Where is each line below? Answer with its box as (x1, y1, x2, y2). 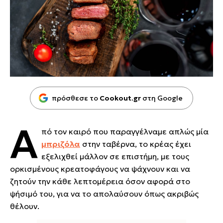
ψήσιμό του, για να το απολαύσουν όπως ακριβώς (10, 189, 199, 199)
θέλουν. (10, 201, 41, 212)
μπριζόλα (41, 139, 80, 149)
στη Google (141, 94, 183, 103)
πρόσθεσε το (52, 94, 100, 103)
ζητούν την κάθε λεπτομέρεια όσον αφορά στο (10, 176, 190, 187)
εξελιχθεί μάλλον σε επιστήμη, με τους (41, 151, 189, 162)
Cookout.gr (100, 94, 141, 103)
